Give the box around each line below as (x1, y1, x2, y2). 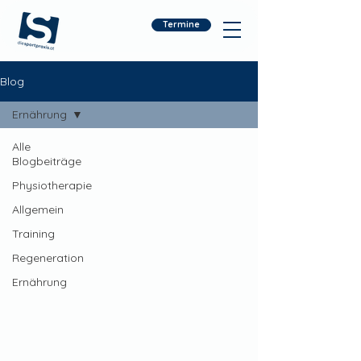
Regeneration (12, 251, 84, 265)
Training (12, 226, 55, 241)
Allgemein (12, 202, 64, 217)
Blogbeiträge (12, 154, 81, 168)
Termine (163, 19, 200, 30)
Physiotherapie (12, 178, 92, 193)
